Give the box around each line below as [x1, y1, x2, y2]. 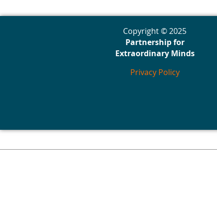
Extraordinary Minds [115, 47, 195, 59]
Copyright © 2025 [123, 25, 186, 36]
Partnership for [125, 36, 185, 47]
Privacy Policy [130, 66, 180, 77]
